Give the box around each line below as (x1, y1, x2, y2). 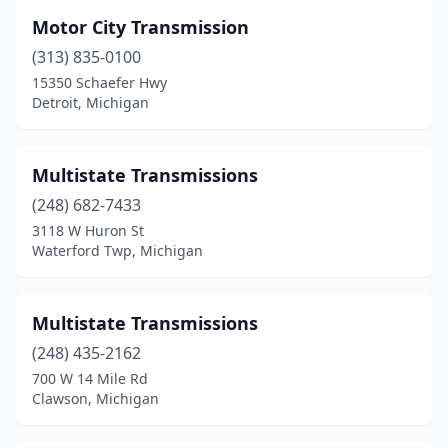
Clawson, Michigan (32, 389, 159, 408)
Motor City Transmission (32, 15, 249, 39)
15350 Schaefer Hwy (32, 73, 167, 92)
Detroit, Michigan (32, 93, 149, 112)
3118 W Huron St (32, 221, 144, 240)
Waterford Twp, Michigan (32, 241, 203, 260)
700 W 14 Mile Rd (32, 369, 148, 388)
